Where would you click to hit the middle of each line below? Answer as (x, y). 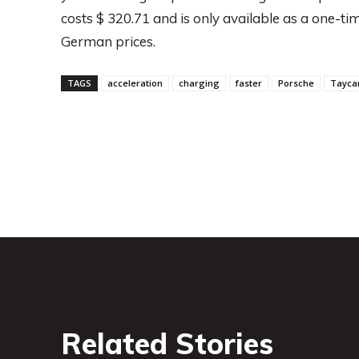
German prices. (108, 41)
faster (249, 83)
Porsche (296, 83)
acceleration (135, 83)
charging (199, 83)
